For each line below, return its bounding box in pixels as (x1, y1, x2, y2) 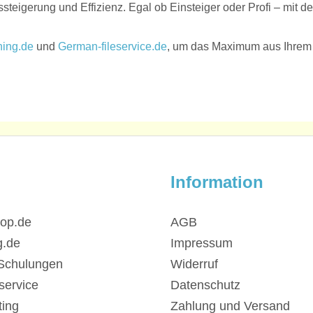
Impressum (170, 236, 233, 251)
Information (170, 173, 263, 192)
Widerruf (170, 257, 218, 272)
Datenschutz (170, 278, 240, 293)
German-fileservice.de (58, 41, 167, 52)
